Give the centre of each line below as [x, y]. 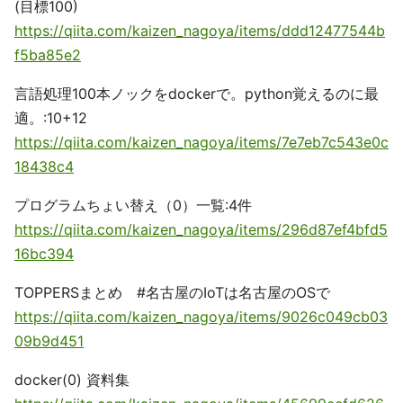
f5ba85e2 [48, 55]
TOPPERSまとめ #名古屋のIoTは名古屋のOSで [172, 292]
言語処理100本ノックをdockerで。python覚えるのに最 [197, 94]
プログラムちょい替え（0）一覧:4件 [133, 205]
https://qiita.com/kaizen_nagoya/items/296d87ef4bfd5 [201, 229]
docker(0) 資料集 [72, 380]
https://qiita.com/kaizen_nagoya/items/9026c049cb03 [201, 317]
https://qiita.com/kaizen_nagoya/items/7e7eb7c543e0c [201, 142]
